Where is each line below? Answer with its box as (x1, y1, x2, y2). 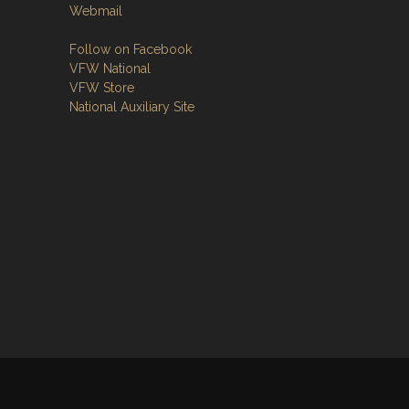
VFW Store (69, 80, 134, 95)
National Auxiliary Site (69, 100, 194, 114)
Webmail (69, 4, 122, 18)
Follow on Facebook (69, 42, 192, 57)
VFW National (69, 61, 151, 76)
